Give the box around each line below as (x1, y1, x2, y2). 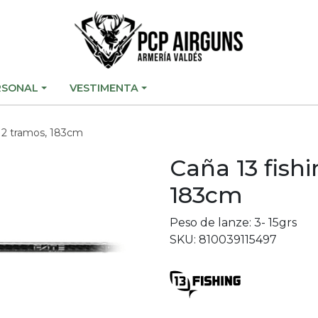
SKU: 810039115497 (170, 233, 277, 246)
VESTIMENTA (70, 82, 139, 94)
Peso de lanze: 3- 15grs (170, 216, 297, 229)
